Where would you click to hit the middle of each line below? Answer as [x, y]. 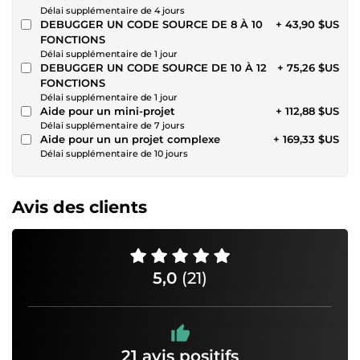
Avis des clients [80, 207]
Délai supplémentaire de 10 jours [114, 153]
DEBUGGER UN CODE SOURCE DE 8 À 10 [151, 24]
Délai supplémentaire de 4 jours [112, 10]
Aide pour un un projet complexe [130, 139]
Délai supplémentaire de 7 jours [112, 125]
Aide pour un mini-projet [108, 110]
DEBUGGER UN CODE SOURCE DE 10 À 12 [153, 67]
